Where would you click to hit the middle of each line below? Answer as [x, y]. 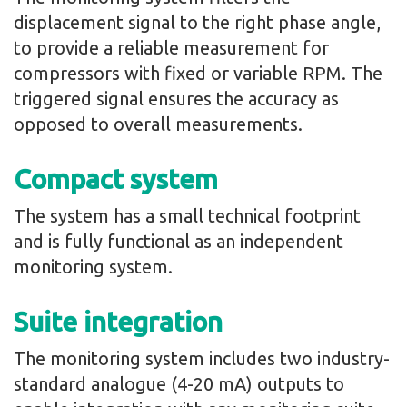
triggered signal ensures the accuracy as [176, 98]
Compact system [116, 179]
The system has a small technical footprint [187, 215]
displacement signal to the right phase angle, [197, 22]
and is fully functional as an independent [179, 241]
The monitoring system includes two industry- [202, 358]
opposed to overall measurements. [158, 124]
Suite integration [118, 321]
